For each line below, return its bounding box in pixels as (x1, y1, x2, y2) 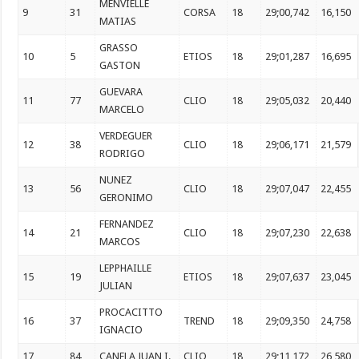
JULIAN (99, 280, 133, 292)
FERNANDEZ (99, 218, 155, 231)
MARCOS (99, 236, 141, 248)
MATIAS (99, 15, 137, 28)
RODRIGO (99, 147, 146, 160)
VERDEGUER (99, 130, 153, 143)
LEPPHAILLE (99, 262, 152, 275)
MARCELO (99, 103, 145, 116)
